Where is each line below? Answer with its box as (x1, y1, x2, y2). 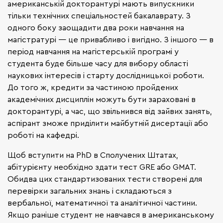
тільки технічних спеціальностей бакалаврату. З (7, 10, 191, 21)
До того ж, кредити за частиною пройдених (7, 82, 178, 93)
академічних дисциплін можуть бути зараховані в (7, 94, 196, 105)
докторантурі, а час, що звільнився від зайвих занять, (7, 106, 212, 116)
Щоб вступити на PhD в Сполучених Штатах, (7, 150, 178, 160)
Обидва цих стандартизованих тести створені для (7, 174, 202, 184)
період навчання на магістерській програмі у (7, 46, 179, 57)
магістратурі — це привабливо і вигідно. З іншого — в (7, 34, 214, 45)
